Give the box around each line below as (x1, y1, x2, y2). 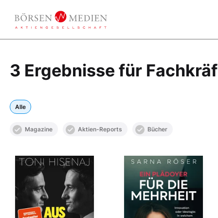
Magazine (25, 126, 53, 133)
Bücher (147, 126, 167, 133)
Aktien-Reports (78, 126, 122, 133)
